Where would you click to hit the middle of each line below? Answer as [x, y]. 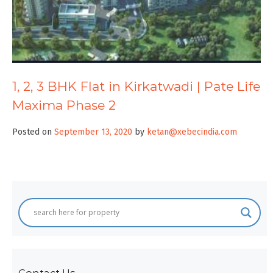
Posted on [33, 132]
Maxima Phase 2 [64, 105]
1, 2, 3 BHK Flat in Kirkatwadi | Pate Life [136, 87]
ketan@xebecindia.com [192, 132]
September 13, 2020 [93, 132]
